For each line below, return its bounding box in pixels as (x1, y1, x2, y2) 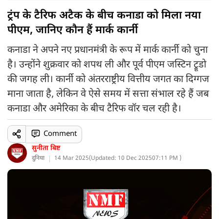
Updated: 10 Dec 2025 (91, 154, 152, 162)
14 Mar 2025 (54, 154, 89, 162)
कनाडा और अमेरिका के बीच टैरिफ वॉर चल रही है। (7, 103, 181, 115)
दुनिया (32, 154, 44, 162)
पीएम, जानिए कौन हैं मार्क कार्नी (7, 23, 138, 38)
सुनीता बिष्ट (32, 144, 61, 153)
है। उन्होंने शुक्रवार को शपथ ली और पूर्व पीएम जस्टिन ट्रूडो (7, 59, 206, 71)
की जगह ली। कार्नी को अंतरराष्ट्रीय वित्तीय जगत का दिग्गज (7, 73, 209, 86)
